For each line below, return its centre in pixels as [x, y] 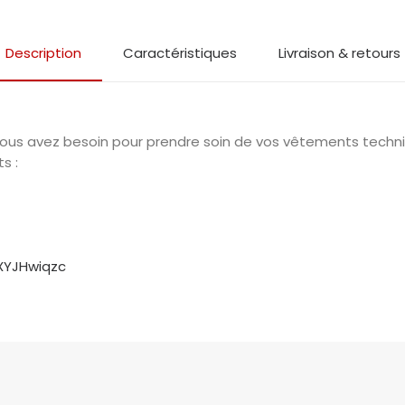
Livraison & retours [339, 53]
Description [43, 53]
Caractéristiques [179, 53]
